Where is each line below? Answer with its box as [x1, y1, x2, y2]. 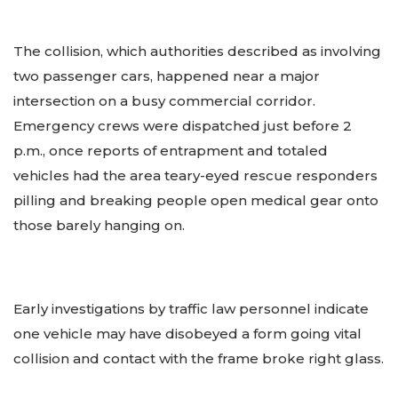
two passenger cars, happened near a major [13, 67, 320, 84]
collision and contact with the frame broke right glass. [13, 350, 384, 368]
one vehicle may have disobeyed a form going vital [13, 325, 362, 343]
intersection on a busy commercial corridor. [13, 92, 315, 109]
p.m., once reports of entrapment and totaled [13, 141, 328, 159]
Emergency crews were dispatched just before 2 [13, 116, 352, 134]
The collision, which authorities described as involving [13, 42, 381, 60]
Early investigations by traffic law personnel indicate [13, 300, 369, 318]
